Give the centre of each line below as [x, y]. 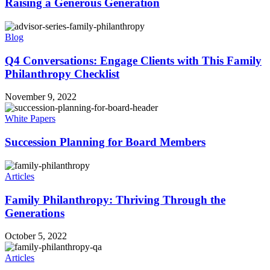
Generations [35, 213]
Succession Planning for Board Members [105, 142]
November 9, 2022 [41, 97]
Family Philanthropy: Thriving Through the [115, 199]
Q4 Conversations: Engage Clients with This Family [133, 60]
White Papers [30, 119]
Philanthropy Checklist [62, 74]
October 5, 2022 [36, 236]
